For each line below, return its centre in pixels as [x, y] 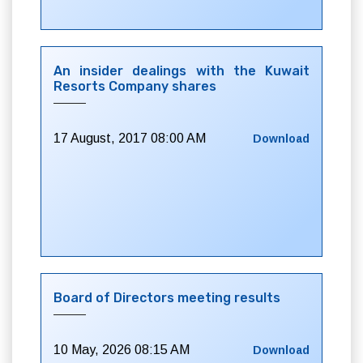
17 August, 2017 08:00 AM [130, 138]
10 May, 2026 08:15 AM [122, 350]
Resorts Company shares [135, 86]
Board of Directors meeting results [167, 298]
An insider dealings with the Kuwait [181, 71]
